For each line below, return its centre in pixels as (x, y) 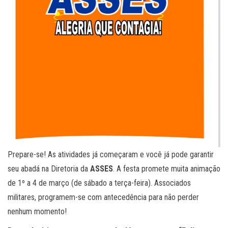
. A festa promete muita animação (167, 168)
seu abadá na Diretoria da (49, 168)
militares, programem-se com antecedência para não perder (103, 197)
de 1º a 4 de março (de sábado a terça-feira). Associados (99, 183)
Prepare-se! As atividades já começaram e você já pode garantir (111, 154)
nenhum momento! (39, 211)
